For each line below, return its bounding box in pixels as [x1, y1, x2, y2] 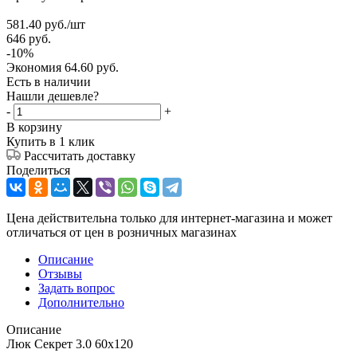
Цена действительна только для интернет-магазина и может [6, 210, 332, 225]
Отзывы [38, 266, 82, 280]
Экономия [6, 60, 65, 74]
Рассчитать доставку [24, 148, 135, 163]
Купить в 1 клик [6, 134, 95, 148]
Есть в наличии [6, 74, 91, 88]
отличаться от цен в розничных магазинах [6, 225, 237, 239]
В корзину [6, 120, 62, 134]
